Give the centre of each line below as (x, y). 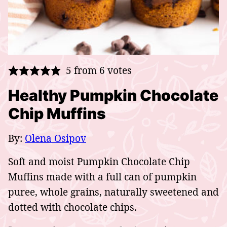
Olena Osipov (55, 138)
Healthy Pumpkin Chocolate (113, 95)
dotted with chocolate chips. (72, 207)
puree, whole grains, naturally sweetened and (113, 192)
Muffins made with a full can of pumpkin (102, 177)
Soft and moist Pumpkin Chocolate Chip (99, 161)
